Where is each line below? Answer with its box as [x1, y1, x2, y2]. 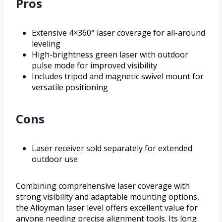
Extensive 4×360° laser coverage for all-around [32, 27, 205, 39]
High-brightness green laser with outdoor [32, 49, 188, 60]
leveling [32, 38, 60, 50]
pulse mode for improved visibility [32, 60, 157, 71]
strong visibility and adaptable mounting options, [16, 191, 199, 203]
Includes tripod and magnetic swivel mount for [32, 71, 204, 82]
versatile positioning [32, 82, 108, 93]
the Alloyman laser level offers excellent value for [16, 202, 198, 214]
